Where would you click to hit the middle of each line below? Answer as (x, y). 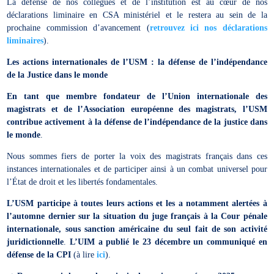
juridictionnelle (35, 242)
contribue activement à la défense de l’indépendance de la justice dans (137, 122)
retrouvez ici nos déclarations (208, 28)
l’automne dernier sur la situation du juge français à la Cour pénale (137, 217)
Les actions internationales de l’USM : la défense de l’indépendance (137, 62)
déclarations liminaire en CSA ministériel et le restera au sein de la (137, 15)
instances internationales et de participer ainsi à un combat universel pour (137, 169)
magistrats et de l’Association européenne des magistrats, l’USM (137, 109)
